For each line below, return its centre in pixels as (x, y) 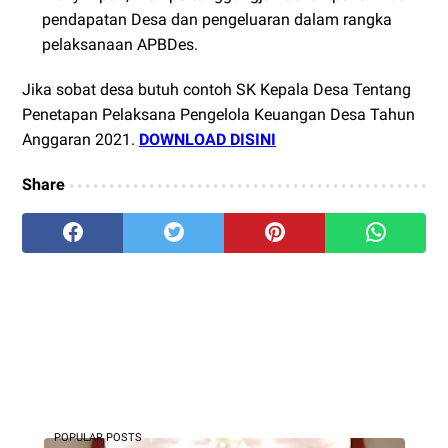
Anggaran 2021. (80, 140)
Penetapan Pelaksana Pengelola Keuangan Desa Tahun (218, 115)
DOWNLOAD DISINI (207, 140)
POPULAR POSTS (97, 438)
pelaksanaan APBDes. (120, 45)
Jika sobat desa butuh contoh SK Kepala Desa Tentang (216, 90)
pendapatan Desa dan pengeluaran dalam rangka (217, 20)
